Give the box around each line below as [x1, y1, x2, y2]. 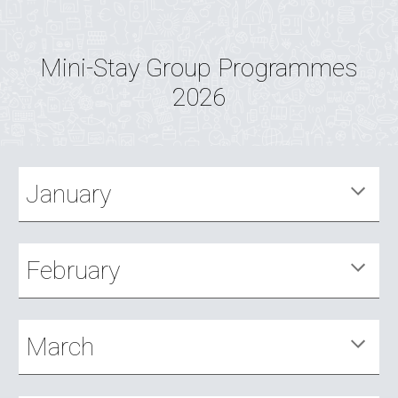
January [26, 179, 112, 209]
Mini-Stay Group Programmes [40, 53, 358, 83]
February [26, 256, 121, 285]
